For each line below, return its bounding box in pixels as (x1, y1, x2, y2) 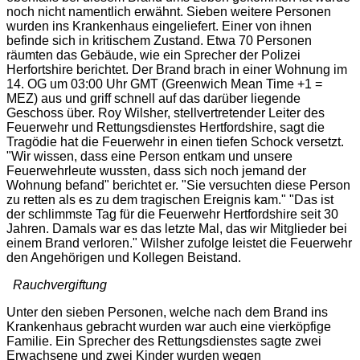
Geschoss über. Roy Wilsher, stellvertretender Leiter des (6, 105, 325, 120)
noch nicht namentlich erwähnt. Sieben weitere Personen (6, 4, 331, 18)
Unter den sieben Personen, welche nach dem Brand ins (6, 305, 328, 319)
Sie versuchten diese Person (186, 178, 350, 192)
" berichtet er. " (104, 178, 186, 192)
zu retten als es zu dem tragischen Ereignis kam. (6, 192, 281, 207)
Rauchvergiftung (13, 277, 107, 292)
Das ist (294, 192, 333, 207)
